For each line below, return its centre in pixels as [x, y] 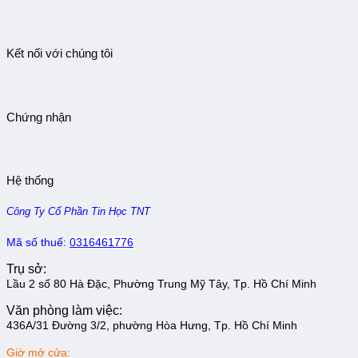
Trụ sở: [26, 269]
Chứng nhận [39, 117]
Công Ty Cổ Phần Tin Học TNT [78, 212]
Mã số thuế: [38, 243]
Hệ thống [30, 180]
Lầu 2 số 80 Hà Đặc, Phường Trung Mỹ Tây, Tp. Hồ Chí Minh [161, 284]
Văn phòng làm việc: [64, 311]
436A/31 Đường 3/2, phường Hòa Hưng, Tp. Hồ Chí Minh [152, 326]
